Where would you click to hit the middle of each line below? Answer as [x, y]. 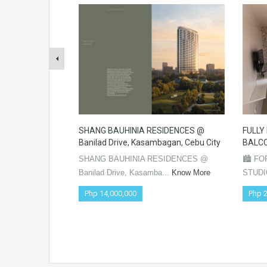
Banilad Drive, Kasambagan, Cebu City [150, 143]
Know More [191, 173]
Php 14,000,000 [111, 194]
